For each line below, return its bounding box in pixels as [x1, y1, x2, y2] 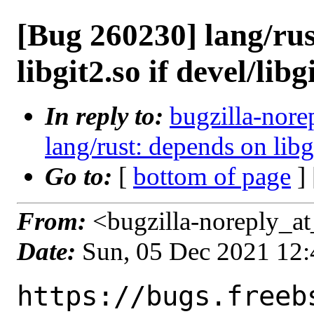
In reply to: [45, 102, 170, 130]
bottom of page [133, 162, 291, 191]
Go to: [45, 162, 118, 191]
